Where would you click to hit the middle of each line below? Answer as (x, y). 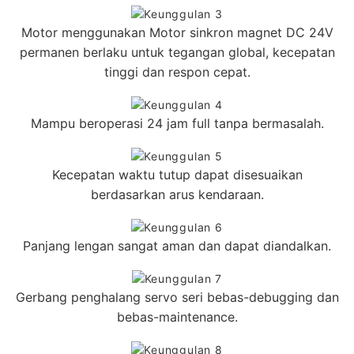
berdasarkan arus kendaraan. (177, 194)
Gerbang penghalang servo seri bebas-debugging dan (177, 297)
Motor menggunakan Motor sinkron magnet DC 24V (177, 32)
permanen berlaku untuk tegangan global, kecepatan (177, 52)
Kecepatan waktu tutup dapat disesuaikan (177, 175)
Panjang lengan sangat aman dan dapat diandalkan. (177, 246)
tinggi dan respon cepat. (177, 72)
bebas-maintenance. (177, 317)
